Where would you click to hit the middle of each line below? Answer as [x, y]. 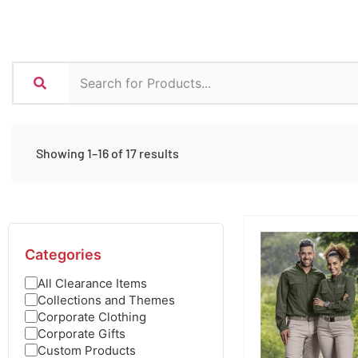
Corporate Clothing [92, 316]
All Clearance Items [92, 283]
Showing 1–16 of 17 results [107, 153]
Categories [63, 254]
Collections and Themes [106, 300]
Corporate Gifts [82, 333]
